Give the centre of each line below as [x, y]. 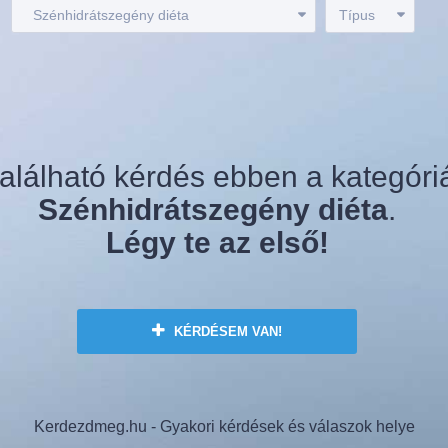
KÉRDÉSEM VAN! [226, 332]
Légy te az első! [217, 243]
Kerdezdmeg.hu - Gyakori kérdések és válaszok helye [224, 427]
